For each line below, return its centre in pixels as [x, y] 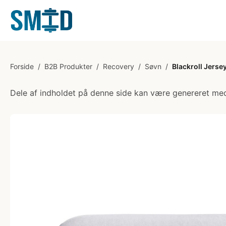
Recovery [119, 66]
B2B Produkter [68, 66]
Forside [22, 66]
